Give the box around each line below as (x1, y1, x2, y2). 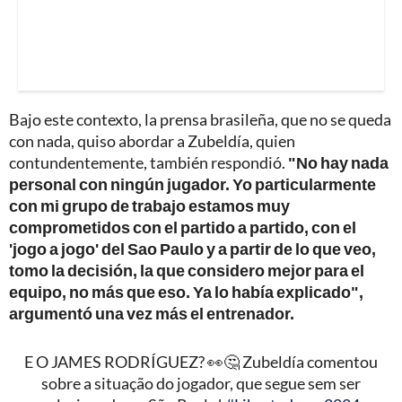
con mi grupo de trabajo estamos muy (9, 196, 290, 216)
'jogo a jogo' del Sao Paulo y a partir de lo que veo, (9, 239, 376, 259)
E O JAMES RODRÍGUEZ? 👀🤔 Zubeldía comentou (24, 352, 378, 372)
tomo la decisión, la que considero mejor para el (9, 260, 364, 281)
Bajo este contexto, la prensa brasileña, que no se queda (9, 109, 391, 130)
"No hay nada (288, 153, 389, 173)
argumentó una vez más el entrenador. (9, 303, 294, 324)
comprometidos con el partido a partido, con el (9, 217, 356, 238)
